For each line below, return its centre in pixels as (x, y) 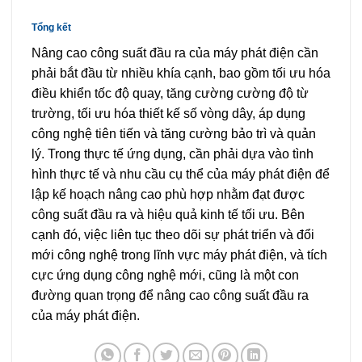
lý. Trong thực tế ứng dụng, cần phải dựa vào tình (173, 154)
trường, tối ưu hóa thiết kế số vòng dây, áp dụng (168, 114)
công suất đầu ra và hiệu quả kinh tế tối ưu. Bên (168, 215)
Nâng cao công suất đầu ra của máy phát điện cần (175, 53)
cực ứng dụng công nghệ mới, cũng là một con (165, 276)
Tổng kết (51, 28)
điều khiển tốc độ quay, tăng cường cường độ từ (170, 94)
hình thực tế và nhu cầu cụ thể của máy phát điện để (181, 175)
